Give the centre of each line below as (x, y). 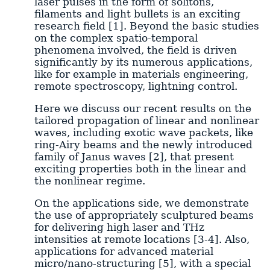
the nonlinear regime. (89, 181)
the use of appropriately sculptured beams (144, 215)
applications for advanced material (124, 251)
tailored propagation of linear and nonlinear (146, 121)
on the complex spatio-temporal (116, 38)
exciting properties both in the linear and (140, 169)
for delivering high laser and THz (119, 227)
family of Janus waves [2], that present (134, 157)
